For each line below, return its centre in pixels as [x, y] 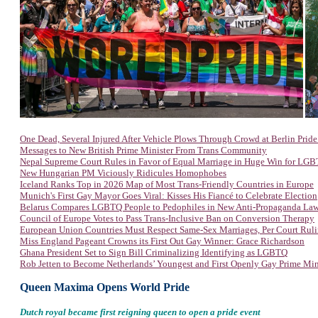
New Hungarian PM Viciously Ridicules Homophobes [123, 173]
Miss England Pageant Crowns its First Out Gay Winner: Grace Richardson [162, 241]
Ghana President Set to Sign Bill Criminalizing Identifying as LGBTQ [154, 252]
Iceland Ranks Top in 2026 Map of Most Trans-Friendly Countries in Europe [167, 184]
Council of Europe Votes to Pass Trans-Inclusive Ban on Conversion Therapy [167, 218]
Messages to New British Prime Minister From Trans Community [143, 150]
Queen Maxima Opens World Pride [105, 287]
